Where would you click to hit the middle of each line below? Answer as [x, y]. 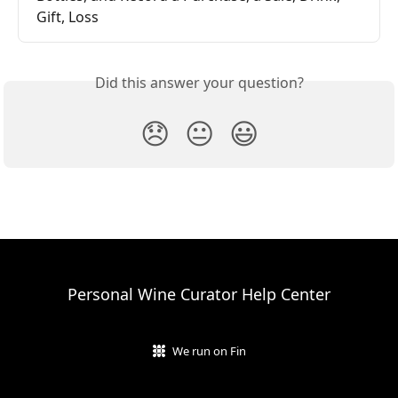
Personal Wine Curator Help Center [199, 294]
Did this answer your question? [199, 83]
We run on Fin [209, 351]
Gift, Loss [68, 17]
